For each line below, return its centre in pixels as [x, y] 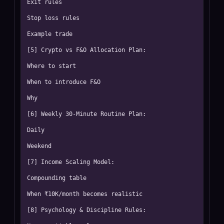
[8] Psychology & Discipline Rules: [86, 210]
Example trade [50, 34]
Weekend [39, 146]
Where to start [51, 66]
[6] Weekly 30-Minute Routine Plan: [86, 114]
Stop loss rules [53, 18]
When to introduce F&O [64, 82]
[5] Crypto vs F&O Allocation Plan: [86, 50]
